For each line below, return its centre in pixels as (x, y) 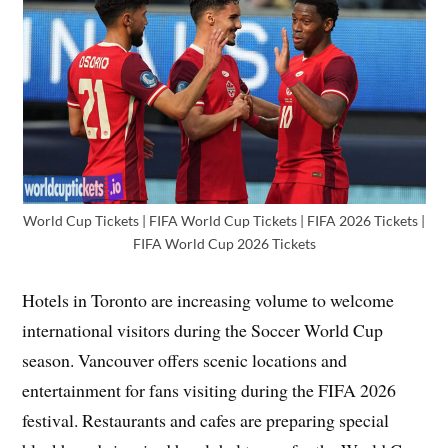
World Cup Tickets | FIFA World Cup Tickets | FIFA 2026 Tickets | (224, 220)
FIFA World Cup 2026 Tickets (224, 243)
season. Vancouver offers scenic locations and (185, 359)
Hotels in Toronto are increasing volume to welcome (208, 299)
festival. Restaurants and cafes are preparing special (206, 419)
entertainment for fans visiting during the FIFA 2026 (209, 389)
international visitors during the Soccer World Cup (203, 329)
